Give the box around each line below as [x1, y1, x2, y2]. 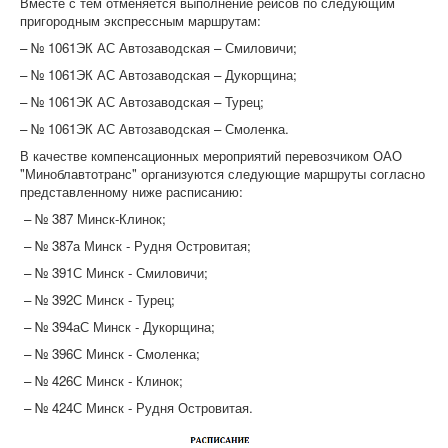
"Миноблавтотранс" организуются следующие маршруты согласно [20, 164, 425, 184]
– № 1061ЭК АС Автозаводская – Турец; [20, 92, 268, 112]
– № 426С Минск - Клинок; [20, 371, 183, 391]
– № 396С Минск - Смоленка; [20, 344, 200, 364]
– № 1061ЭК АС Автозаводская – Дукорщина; [20, 65, 297, 85]
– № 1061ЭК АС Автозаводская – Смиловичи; [20, 38, 297, 58]
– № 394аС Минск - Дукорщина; [20, 317, 215, 337]
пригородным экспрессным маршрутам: [20, 11, 261, 31]
